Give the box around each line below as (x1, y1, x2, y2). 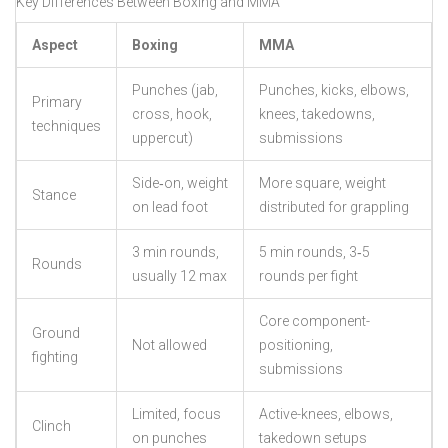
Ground (32, 325, 80, 342)
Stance (32, 187, 76, 204)
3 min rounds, (132, 244, 219, 261)
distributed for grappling (259, 199, 409, 216)
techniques (32, 118, 101, 135)
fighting (32, 349, 78, 366)
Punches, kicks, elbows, (259, 82, 409, 99)
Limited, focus (132, 406, 221, 423)
